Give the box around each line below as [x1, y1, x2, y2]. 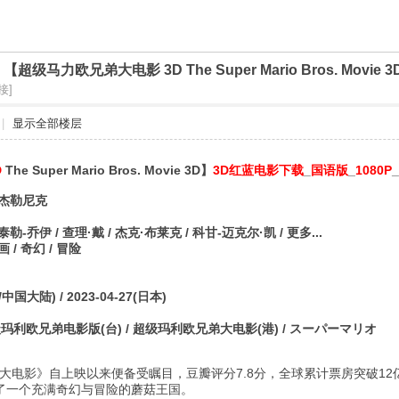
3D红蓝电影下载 [213, 163, 304, 177]
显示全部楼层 [12, 117, 82, 130]
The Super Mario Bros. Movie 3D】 [2, 163, 213, 177]
